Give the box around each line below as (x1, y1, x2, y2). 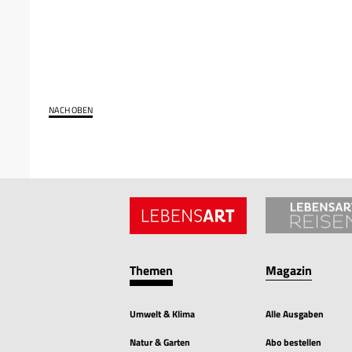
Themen (130, 260, 173, 280)
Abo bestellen (266, 334, 321, 350)
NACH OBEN (49, 103, 93, 116)
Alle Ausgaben (266, 306, 324, 321)
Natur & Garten (130, 334, 190, 350)
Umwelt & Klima (130, 306, 195, 321)
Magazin (266, 260, 312, 280)
